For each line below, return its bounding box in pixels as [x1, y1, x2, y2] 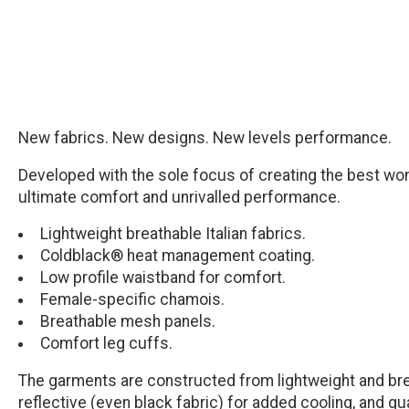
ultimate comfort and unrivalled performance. [18, 187, 341, 206]
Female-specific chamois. [39, 290, 225, 309]
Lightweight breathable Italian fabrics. [39, 225, 306, 244]
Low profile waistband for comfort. [39, 268, 286, 288]
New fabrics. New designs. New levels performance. [18, 129, 392, 148]
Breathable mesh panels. [39, 312, 215, 331]
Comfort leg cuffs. [39, 334, 173, 353]
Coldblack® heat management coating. [39, 246, 315, 266]
